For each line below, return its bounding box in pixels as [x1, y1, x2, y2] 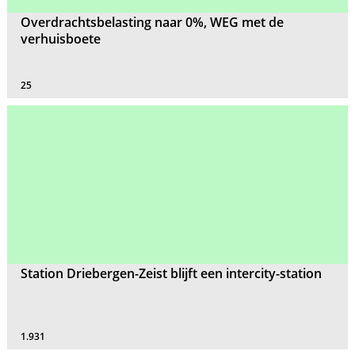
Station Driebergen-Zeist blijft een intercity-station [21, 264, 323, 282]
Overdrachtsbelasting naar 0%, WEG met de [21, 13, 284, 32]
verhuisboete [21, 30, 101, 48]
